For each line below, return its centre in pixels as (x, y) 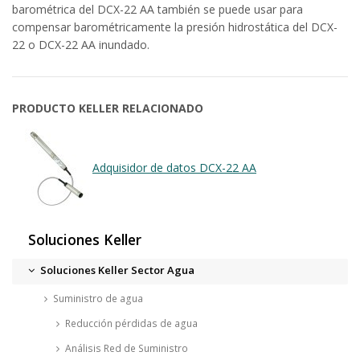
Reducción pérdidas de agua (131, 323)
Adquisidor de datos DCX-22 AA (174, 167)
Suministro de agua (98, 298)
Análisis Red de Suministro (126, 348)
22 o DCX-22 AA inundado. (81, 44)
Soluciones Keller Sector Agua (117, 270)
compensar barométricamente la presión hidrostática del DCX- (175, 27)
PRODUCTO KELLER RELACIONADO (108, 108)
